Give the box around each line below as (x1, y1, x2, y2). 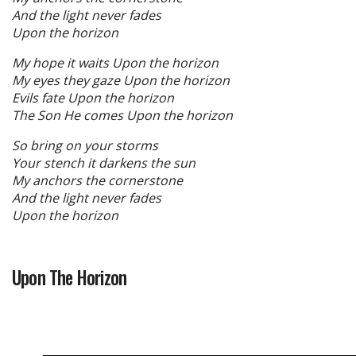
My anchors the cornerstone (12, 171, 183, 189)
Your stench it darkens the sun (12, 153, 195, 172)
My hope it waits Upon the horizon (12, 53, 219, 72)
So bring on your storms (12, 136, 158, 154)
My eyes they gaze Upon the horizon (12, 71, 230, 89)
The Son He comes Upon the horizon (12, 106, 233, 124)
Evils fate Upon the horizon (12, 88, 174, 106)
